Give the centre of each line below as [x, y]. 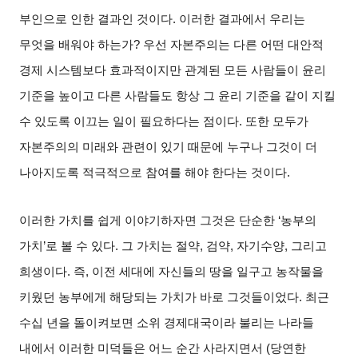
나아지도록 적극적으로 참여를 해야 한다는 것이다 [153, 173]
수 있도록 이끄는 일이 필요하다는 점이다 [129, 122]
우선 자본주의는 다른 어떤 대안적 [234, 45]
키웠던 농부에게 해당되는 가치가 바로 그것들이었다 [159, 298]
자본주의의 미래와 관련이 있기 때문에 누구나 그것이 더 [169, 147]
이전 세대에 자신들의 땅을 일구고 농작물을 [208, 272]
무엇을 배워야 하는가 [77, 45]
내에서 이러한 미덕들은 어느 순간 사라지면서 [141, 349]
